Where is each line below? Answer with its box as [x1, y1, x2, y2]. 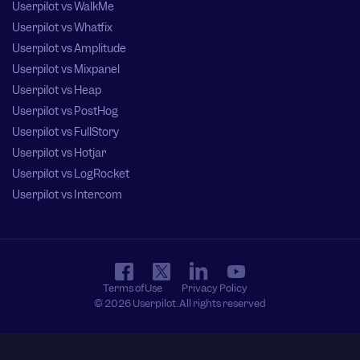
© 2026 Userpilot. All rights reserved [94, 297, 266, 311]
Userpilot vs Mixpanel [12, 62, 121, 77]
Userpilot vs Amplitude [12, 41, 127, 56]
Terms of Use [102, 281, 163, 296]
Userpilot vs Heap [12, 83, 102, 98]
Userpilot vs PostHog [12, 104, 119, 119]
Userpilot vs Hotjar [12, 145, 107, 161]
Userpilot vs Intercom [12, 187, 123, 202]
